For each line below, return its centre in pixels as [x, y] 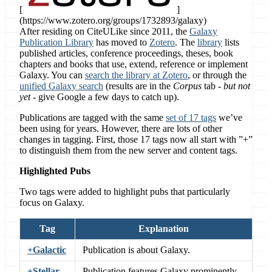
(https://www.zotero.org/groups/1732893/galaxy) [113, 21]
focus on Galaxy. [52, 203]
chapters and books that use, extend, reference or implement [134, 64]
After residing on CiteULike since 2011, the [104, 32]
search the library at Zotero [136, 75]
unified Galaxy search [61, 86]
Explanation [164, 229]
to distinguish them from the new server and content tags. [128, 151]
